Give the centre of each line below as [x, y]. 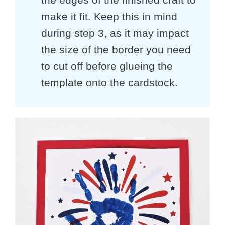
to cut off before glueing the [107, 66]
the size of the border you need [116, 50]
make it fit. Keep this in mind [109, 17]
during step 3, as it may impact [115, 33]
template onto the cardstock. [109, 83]
